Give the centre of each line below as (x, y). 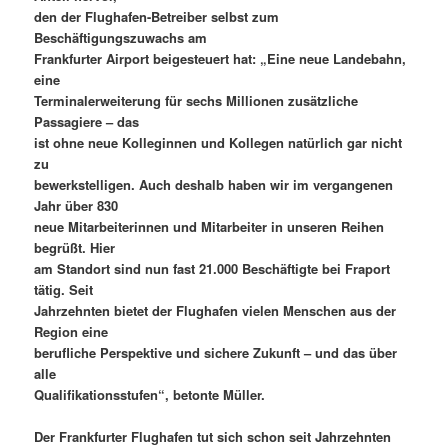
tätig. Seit (64, 290)
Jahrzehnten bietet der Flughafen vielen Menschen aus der (215, 311)
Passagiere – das (87, 122)
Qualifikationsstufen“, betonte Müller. (150, 395)
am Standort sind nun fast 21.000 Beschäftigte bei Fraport (212, 269)
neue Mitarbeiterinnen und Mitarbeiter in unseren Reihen (209, 227)
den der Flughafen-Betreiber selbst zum (157, 17)
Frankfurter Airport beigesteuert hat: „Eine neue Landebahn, (220, 59)
